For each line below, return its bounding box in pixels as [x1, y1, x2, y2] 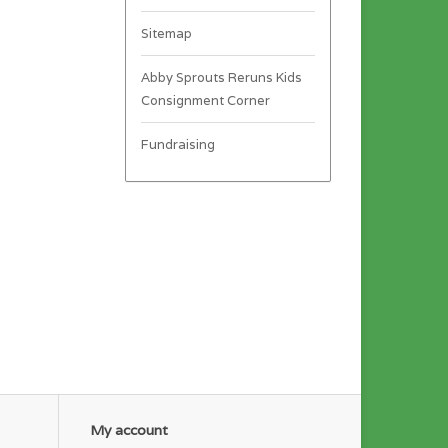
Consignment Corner [140, 91, 270, 109]
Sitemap [140, 24, 192, 42]
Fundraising [140, 135, 215, 153]
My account [90, 421, 168, 440]
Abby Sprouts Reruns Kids [140, 68, 302, 86]
